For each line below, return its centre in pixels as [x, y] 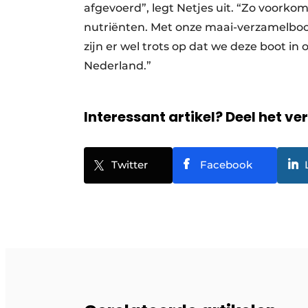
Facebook [226, 165]
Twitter [130, 165]
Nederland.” [124, 66]
